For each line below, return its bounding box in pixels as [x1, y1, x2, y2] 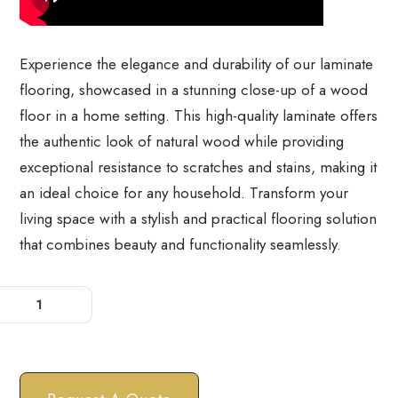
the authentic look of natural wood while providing [20, 131, 345, 152]
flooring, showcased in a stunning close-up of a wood [20, 79, 369, 100]
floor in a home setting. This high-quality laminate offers [20, 105, 378, 126]
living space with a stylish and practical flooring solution [20, 208, 378, 229]
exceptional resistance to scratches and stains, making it [20, 156, 378, 178]
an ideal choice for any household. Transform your [20, 182, 349, 203]
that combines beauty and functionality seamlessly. [20, 234, 342, 255]
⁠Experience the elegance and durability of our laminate [20, 53, 374, 75]
